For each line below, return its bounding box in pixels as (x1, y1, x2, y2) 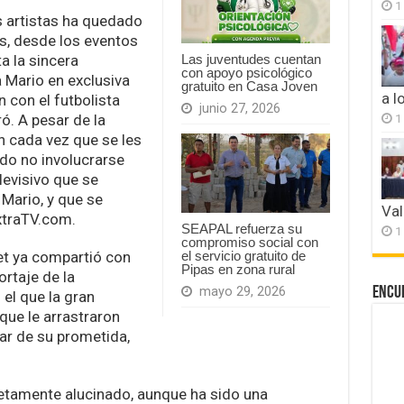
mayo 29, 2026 (198, 283, 286, 299)
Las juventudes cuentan (180, 51, 321, 68)
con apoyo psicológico (180, 65, 312, 81)
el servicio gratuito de (180, 247, 306, 263)
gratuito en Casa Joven (180, 78, 317, 95)
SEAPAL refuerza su (180, 220, 302, 236)
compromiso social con (180, 234, 318, 250)
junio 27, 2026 (198, 101, 280, 117)
